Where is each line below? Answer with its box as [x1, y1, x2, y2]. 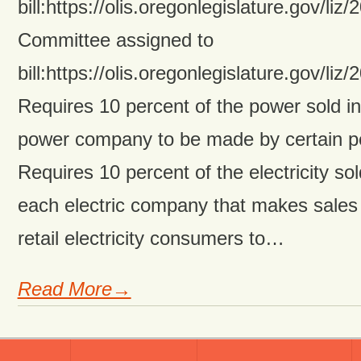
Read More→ [17, 277, 131, 300]
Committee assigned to [17, 29, 214, 52]
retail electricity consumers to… [17, 227, 284, 250]
